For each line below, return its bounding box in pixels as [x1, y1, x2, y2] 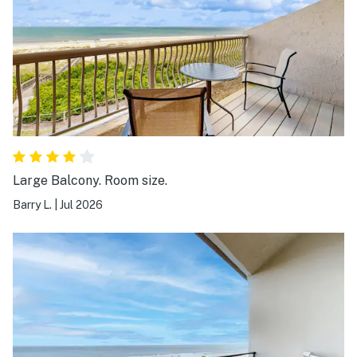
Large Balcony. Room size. [13, 172, 167, 188]
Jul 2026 [60, 198, 103, 211]
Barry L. [13, 198, 52, 211]
